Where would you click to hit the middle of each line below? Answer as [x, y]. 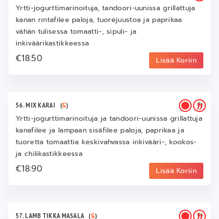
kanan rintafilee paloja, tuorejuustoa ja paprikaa [99, 20]
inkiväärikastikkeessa [53, 44]
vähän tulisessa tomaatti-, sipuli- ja [76, 32]
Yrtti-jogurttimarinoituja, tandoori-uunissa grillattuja [106, 8]
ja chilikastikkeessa [49, 154]
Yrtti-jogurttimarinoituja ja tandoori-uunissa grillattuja [109, 119]
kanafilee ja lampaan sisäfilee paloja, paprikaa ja [100, 131]
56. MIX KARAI [38, 105]
